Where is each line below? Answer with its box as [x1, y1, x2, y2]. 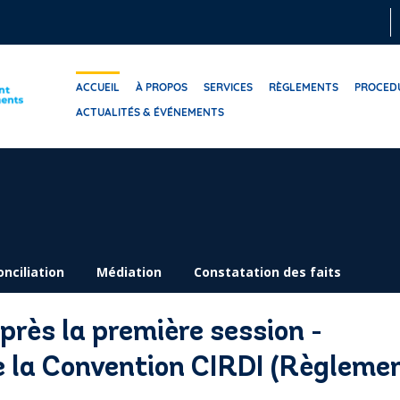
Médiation [96, 263, 162, 280]
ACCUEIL [76, 80, 121, 94]
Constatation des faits [194, 263, 341, 280]
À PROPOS [136, 80, 188, 94]
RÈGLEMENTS [269, 80, 339, 94]
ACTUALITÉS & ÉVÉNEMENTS [76, 105, 225, 119]
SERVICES [204, 80, 254, 94]
